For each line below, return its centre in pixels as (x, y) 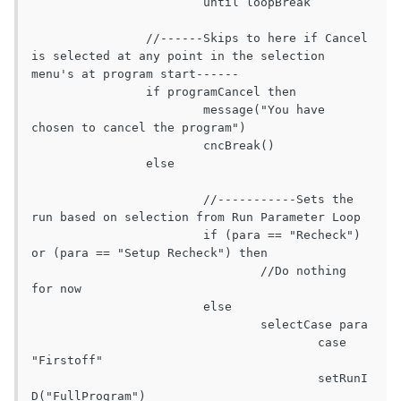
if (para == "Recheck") (117, 235)
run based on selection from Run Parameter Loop (196, 218)
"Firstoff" (67, 361)
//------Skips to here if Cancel (89, 38)
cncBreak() (117, 146)
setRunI (175, 379)
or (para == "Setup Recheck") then (149, 253)
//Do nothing (146, 271)
